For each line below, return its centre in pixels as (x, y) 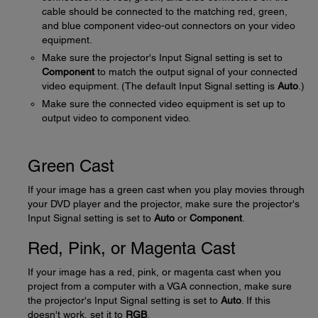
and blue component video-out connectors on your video (169, 26)
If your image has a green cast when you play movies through (166, 190)
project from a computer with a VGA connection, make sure (160, 286)
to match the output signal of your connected (196, 72)
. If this (256, 300)
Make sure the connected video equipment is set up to (164, 104)
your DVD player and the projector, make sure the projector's (164, 204)
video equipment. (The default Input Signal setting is (160, 86)
